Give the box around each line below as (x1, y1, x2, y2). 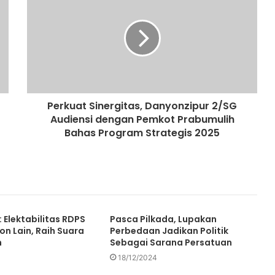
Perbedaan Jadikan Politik (109, 225, 228, 238)
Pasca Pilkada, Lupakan (109, 213, 217, 226)
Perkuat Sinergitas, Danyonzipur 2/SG (47, 99, 237, 114)
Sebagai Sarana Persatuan (109, 236, 232, 249)
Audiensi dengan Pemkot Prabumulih (50, 112, 234, 127)
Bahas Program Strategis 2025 (64, 126, 220, 141)
